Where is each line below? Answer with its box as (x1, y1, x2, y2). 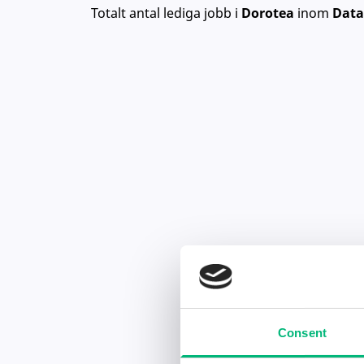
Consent (278, 325, 327, 340)
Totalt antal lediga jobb (91, 4, 232, 22)
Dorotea (241, 4, 294, 22)
